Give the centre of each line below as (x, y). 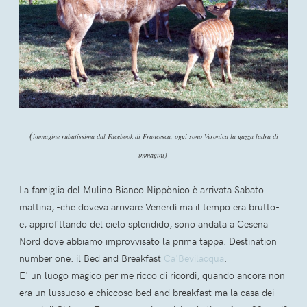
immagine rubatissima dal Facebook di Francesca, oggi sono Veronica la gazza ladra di (155, 137)
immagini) (153, 155)
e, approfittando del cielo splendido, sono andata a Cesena (144, 224)
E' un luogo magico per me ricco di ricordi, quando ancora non (152, 275)
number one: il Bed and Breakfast (91, 258)
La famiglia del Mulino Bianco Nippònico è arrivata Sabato (142, 190)
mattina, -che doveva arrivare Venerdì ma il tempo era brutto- (149, 207)
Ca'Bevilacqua (194, 258)
